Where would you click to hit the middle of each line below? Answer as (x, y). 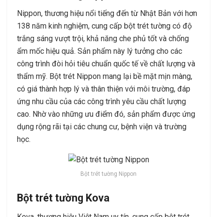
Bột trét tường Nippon (108, 174)
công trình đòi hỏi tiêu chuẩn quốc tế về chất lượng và (106, 63)
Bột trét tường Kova (63, 198)
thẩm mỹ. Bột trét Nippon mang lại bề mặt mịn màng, (105, 76)
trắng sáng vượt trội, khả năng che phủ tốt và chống (103, 38)
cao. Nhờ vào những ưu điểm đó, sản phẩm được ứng (106, 114)
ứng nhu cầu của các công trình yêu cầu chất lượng (101, 101)
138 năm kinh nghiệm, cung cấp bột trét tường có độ (104, 26)
